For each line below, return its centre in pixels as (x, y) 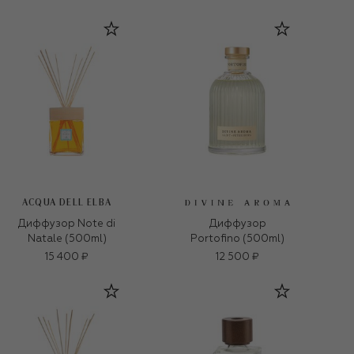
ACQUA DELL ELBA (67, 202)
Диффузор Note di (67, 224)
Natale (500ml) (67, 239)
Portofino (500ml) (237, 239)
